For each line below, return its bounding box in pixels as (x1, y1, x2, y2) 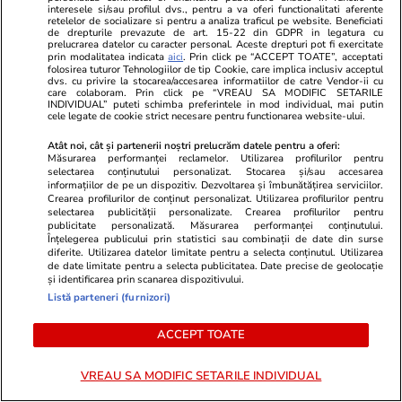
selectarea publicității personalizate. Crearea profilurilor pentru (48, 205, 383, 219)
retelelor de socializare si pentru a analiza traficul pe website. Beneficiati (48, 13, 383, 28)
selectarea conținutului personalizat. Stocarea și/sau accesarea (48, 164, 383, 179)
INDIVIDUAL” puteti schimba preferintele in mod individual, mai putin (48, 97, 383, 111)
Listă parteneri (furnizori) (48, 290, 171, 304)
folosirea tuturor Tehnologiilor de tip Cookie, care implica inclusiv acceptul (48, 62, 383, 76)
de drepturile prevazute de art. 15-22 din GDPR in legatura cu (48, 25, 383, 39)
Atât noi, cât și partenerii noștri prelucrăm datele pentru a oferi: (48, 138, 341, 153)
